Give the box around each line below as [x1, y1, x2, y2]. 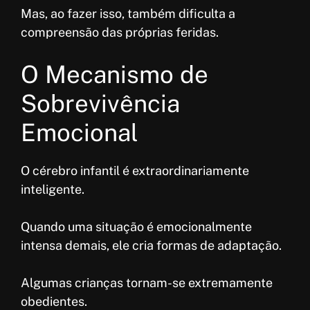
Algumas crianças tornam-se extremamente [21, 275, 273, 291]
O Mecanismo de [21, 60, 208, 89]
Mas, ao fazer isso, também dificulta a [21, 6, 235, 21]
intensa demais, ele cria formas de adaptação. [21, 238, 282, 253]
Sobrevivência [21, 89, 180, 118]
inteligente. [21, 182, 84, 197]
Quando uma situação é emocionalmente [21, 219, 252, 235]
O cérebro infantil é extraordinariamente [21, 163, 249, 179]
